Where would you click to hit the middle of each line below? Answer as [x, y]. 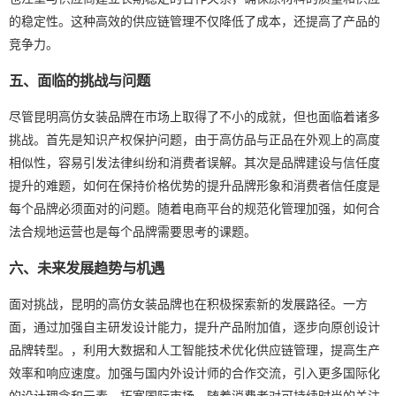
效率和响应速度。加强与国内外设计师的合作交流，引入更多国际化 [194, 373]
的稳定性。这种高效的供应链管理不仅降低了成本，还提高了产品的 [194, 21]
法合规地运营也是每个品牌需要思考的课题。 [133, 231]
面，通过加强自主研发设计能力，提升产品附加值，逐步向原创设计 [194, 327]
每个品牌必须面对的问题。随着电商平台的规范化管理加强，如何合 [194, 208]
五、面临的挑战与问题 [80, 80]
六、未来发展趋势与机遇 [87, 267]
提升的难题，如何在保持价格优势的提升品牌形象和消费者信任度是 [194, 185]
